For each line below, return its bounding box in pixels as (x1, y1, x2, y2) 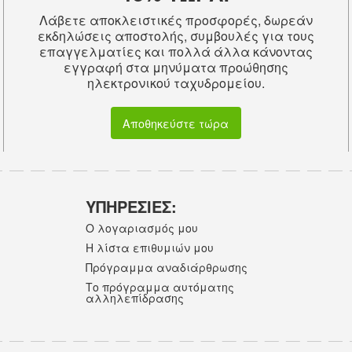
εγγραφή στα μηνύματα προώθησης (63, 58, 288, 77)
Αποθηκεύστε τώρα (123, 114, 229, 131)
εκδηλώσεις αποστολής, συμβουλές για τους (37, 27, 314, 46)
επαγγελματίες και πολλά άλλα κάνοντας (38, 42, 313, 61)
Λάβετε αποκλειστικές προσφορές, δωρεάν (38, 11, 313, 30)
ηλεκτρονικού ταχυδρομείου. (86, 74, 265, 93)
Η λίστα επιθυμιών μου (86, 239, 214, 255)
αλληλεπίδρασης (86, 290, 185, 306)
